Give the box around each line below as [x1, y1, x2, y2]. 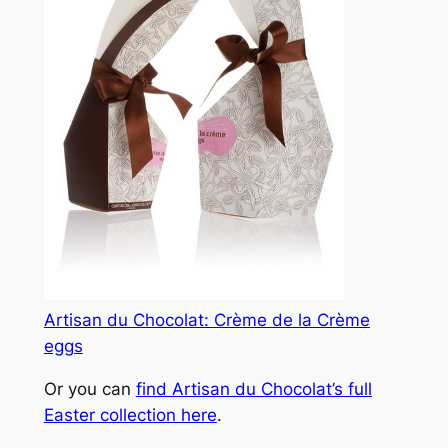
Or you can [43, 379, 136, 400]
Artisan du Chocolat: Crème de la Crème [43, 310, 370, 331]
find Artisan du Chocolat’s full [135, 379, 372, 400]
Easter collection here [43, 405, 217, 426]
